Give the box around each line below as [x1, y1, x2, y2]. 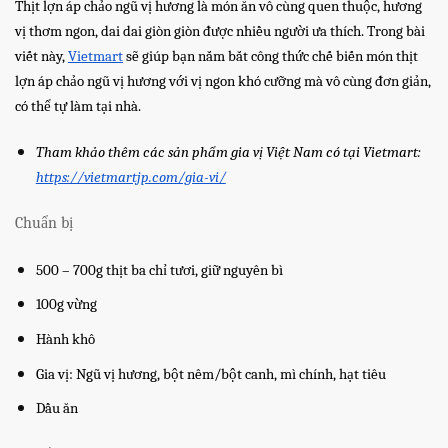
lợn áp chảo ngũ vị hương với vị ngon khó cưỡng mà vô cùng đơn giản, [15, 73, 431, 91]
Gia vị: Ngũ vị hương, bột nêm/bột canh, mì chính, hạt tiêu [35, 365, 386, 383]
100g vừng [35, 296, 97, 314]
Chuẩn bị [15, 214, 73, 232]
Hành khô [35, 330, 95, 348]
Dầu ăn [35, 400, 78, 418]
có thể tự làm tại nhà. [15, 98, 141, 116]
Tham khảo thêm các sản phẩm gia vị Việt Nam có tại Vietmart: [35, 144, 421, 162]
